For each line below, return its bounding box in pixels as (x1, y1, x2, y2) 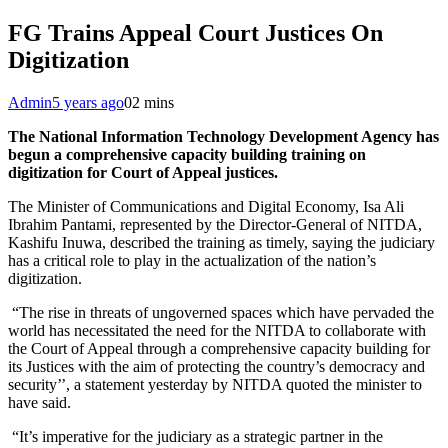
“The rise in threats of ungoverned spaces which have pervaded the (8, 303, 434, 321)
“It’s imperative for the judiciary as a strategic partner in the (8, 427, 383, 445)
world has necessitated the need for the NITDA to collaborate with (8, 321, 426, 339)
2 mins (132, 93, 174, 111)
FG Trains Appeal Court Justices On (8, 19, 383, 46)
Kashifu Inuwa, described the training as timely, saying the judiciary (8, 233, 435, 251)
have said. (8, 393, 75, 411)
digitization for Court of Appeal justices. (8, 163, 282, 181)
